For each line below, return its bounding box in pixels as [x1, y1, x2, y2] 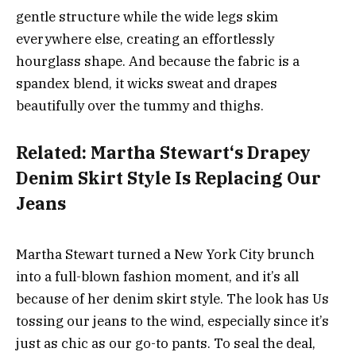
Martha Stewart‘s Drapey [91, 141, 311, 164]
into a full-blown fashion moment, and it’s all [16, 267, 299, 285]
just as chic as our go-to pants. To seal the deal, [16, 334, 315, 352]
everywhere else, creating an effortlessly [16, 29, 274, 48]
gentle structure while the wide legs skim [16, 7, 278, 25]
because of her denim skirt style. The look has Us [16, 289, 329, 308]
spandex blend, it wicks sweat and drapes [16, 74, 277, 92]
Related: [16, 141, 91, 164]
